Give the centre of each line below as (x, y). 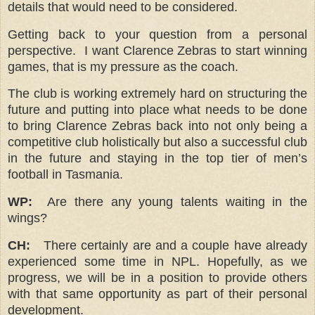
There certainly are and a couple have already (175, 246)
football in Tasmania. (65, 175)
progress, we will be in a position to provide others (157, 278)
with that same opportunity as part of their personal (157, 294)
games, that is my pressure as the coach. (127, 66)
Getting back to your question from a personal (157, 34)
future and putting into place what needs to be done (157, 110)
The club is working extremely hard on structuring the (157, 94)
